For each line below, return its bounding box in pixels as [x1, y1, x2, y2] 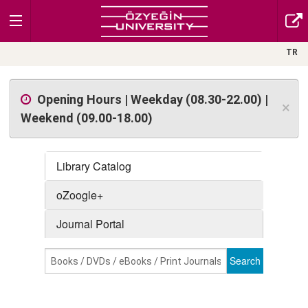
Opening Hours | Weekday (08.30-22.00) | [37, 92, 268, 107]
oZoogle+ [56, 187, 103, 203]
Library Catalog [56, 158, 131, 174]
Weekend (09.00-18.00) [21, 111, 153, 125]
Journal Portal [56, 216, 124, 232]
